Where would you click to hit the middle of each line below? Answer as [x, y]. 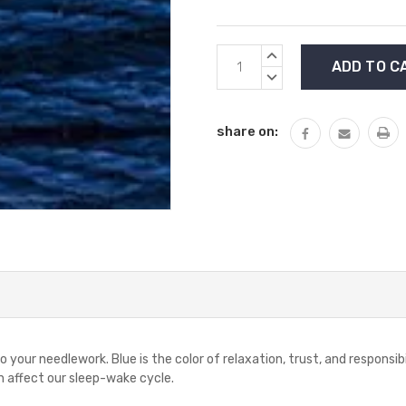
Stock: [238, 74]
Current [243, 54]
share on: [247, 131]
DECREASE [296, 76]
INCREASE [295, 53]
